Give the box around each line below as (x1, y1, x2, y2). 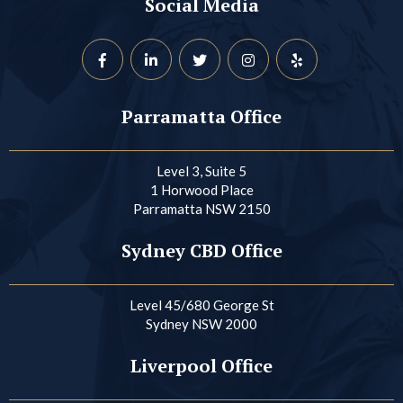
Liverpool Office (130, 353, 273, 378)
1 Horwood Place (149, 181, 254, 198)
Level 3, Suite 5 (157, 162, 246, 179)
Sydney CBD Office (121, 237, 282, 263)
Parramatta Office (121, 103, 282, 129)
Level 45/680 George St (129, 296, 274, 313)
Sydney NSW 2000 (146, 315, 257, 332)
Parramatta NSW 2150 (132, 200, 271, 217)
